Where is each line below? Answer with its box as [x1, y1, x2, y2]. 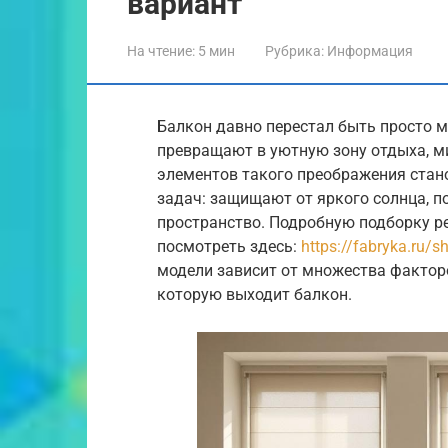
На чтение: [127, 42, 195, 59]
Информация [327, 42, 413, 59]
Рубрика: [265, 42, 324, 59]
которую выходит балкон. [157, 284, 352, 304]
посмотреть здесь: [157, 236, 301, 256]
